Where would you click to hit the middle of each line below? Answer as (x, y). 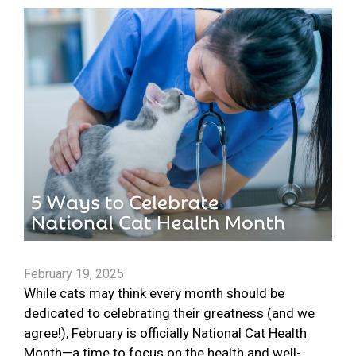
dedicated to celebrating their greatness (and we (169, 313)
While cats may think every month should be (154, 294)
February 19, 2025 (74, 274)
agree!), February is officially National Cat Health (165, 333)
